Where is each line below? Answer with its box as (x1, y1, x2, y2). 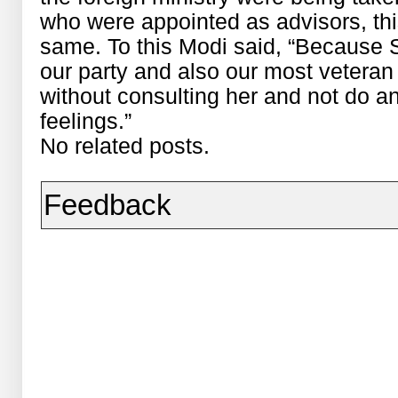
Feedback (44, 188, 172, 221)
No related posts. (40, 133, 211, 158)
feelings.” (40, 108, 132, 133)
